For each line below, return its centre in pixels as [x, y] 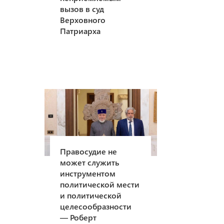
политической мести [100, 184]
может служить [90, 162]
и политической [91, 195]
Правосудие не [89, 151]
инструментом [88, 173]
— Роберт [78, 217]
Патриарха [80, 30]
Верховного [83, 19]
